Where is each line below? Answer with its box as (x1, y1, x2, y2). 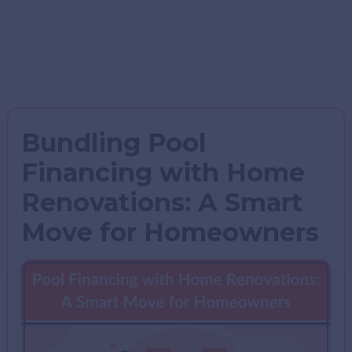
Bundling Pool (21, 127, 207, 158)
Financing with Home (21, 157, 306, 188)
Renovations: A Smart (21, 187, 303, 218)
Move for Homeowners (21, 217, 320, 247)
